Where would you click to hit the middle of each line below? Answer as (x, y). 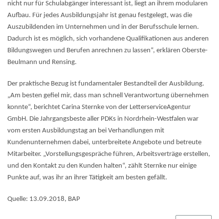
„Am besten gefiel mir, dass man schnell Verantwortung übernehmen (108, 95)
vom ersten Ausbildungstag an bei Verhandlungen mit (86, 131)
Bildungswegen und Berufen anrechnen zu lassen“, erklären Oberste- (108, 50)
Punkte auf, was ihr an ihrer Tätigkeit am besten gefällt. (87, 177)
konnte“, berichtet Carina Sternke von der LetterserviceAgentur (99, 107)
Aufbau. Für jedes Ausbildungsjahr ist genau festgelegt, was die (100, 15)
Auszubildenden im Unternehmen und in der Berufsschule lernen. (103, 27)
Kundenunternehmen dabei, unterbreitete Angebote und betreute (104, 142)
